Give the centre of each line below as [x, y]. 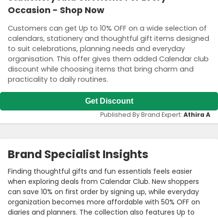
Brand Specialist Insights [78, 154]
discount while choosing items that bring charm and [101, 69]
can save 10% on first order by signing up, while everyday [103, 191]
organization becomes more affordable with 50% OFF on [104, 202]
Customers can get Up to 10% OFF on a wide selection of [107, 28]
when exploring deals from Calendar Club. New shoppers [103, 181]
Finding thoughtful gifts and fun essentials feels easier [100, 171]
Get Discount [109, 101]
